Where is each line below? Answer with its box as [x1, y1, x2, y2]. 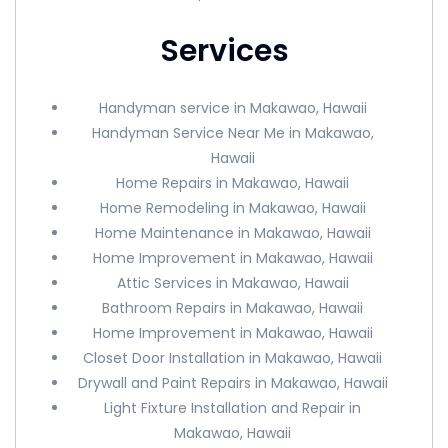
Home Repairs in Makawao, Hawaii [116, 173, 350, 193]
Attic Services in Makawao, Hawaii [116, 273, 349, 293]
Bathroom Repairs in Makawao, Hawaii [102, 298, 364, 318]
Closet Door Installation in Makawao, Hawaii [83, 348, 383, 368]
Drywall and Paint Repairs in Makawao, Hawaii [77, 373, 388, 393]
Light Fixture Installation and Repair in [104, 398, 362, 418]
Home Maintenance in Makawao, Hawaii [94, 223, 371, 243]
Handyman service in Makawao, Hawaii [98, 98, 367, 118]
